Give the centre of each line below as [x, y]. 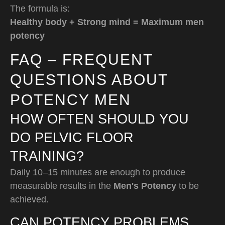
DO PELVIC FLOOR [72, 137]
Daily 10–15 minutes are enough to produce [98, 172]
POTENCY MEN [71, 99]
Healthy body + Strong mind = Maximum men [107, 22]
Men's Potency [145, 186]
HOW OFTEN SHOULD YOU [99, 119]
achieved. [29, 199]
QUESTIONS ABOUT [89, 79]
